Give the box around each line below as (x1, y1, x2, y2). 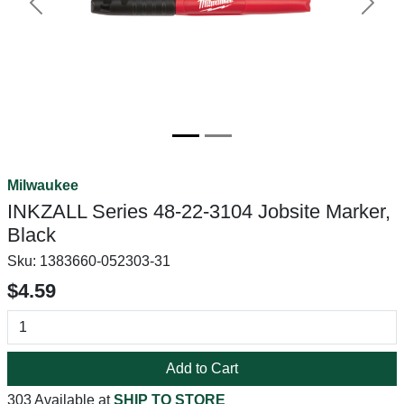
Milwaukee (7, 178, 78, 193)
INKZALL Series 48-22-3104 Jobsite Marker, (7, 200, 390, 223)
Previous (34, 4, 92, 20)
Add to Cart (166, 361, 238, 376)
